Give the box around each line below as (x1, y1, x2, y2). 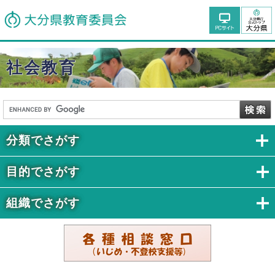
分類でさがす (6, 134, 80, 147)
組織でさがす (6, 196, 80, 209)
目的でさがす (6, 165, 80, 178)
